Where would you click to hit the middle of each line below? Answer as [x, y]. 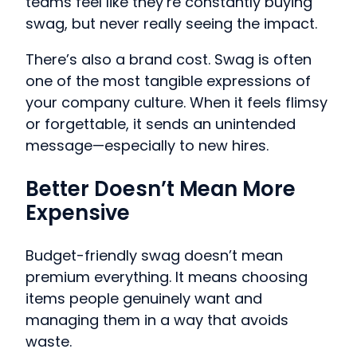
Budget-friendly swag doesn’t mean [154, 256]
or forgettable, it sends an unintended [161, 124]
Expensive [78, 212]
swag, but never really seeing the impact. [171, 24]
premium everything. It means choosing [167, 277]
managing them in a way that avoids [157, 320]
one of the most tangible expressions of [168, 81]
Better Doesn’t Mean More [161, 188]
